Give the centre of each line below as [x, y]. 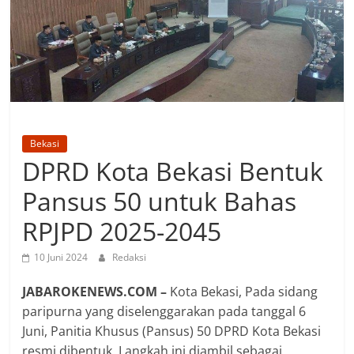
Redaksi [130, 257]
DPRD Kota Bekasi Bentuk [173, 171]
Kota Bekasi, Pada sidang [243, 291]
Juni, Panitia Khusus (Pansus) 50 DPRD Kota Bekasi [172, 331]
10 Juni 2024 [61, 257]
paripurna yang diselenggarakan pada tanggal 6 [164, 311]
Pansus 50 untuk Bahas [160, 201]
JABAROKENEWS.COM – [95, 291]
